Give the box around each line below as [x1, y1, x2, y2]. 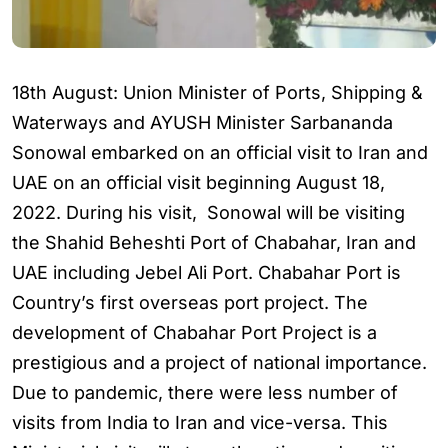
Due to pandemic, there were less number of [12, 382, 398, 403]
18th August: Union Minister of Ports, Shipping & [12, 82, 423, 103]
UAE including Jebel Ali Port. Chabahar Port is [12, 262, 401, 283]
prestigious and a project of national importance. [12, 352, 427, 373]
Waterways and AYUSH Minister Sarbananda [12, 112, 393, 133]
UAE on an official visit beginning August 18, [12, 172, 385, 193]
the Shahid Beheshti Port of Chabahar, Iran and [12, 232, 416, 253]
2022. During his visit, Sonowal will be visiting [12, 202, 405, 223]
